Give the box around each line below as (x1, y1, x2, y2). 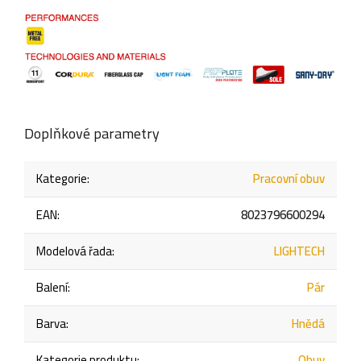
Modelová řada (36, 239, 112, 263)
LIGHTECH (274, 239, 325, 263)
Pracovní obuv (253, 166, 325, 190)
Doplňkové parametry (24, 119, 160, 147)
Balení (36, 275, 68, 299)
